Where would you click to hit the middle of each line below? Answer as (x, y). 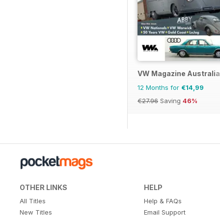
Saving (170, 101)
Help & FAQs (163, 201)
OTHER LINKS (43, 188)
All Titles (33, 201)
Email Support (165, 212)
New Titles (36, 212)
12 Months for (159, 88)
